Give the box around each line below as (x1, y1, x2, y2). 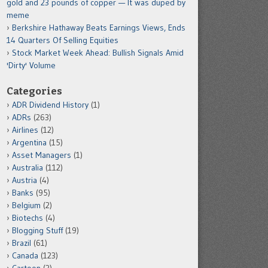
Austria (12, 175, 37, 185)
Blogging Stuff (12, 225, 63, 236)
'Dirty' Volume (7, 60, 56, 71)
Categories (7, 85, 62, 97)
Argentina (12, 137, 47, 148)
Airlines (12, 124, 38, 135)
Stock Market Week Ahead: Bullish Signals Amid (12, 47, 184, 58)
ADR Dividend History (12, 99, 89, 110)
